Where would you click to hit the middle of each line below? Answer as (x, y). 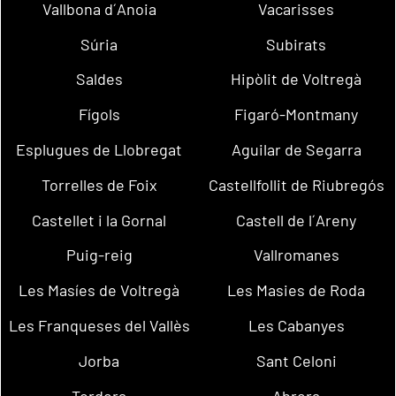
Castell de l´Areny (297, 220)
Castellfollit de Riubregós (296, 184)
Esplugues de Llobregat (99, 150)
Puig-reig (99, 255)
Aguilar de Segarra (296, 150)
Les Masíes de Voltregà (99, 290)
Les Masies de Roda (297, 290)
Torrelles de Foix (99, 184)
